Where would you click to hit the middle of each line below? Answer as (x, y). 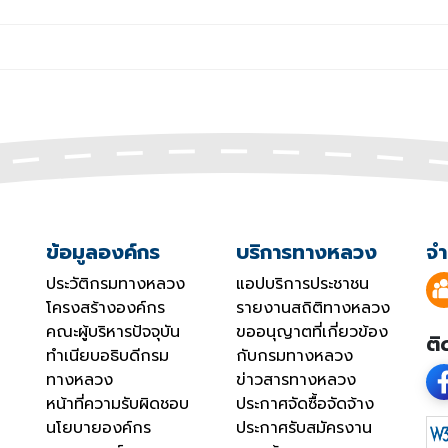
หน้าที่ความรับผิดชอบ (117, 404)
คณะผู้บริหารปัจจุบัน (113, 332)
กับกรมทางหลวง (294, 356)
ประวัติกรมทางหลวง (115, 284)
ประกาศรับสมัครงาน (304, 428)
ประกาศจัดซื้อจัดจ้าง (305, 404)
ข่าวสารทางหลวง (296, 380)
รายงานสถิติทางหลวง (313, 308)
